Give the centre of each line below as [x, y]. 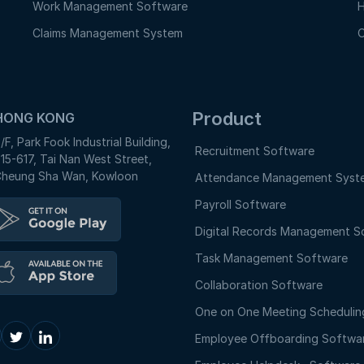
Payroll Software [240, 204]
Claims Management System [108, 33]
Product [227, 119]
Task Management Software [271, 258]
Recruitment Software [255, 151]
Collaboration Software [259, 285]
